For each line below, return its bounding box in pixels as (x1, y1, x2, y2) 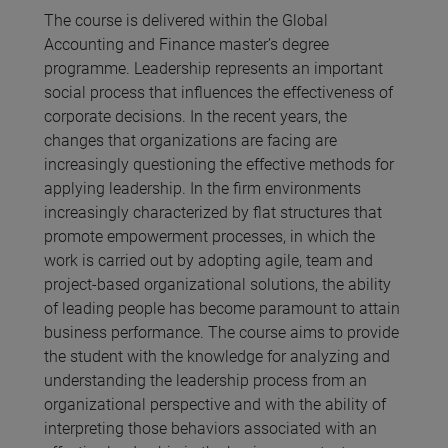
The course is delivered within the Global (44, 11, 328, 31)
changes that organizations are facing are (44, 131, 337, 151)
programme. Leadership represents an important (44, 59, 383, 79)
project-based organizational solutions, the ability (44, 275, 391, 295)
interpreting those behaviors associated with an (44, 419, 377, 439)
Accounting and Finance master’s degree (44, 35, 329, 55)
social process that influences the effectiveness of (44, 83, 393, 103)
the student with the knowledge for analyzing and (44, 347, 390, 367)
